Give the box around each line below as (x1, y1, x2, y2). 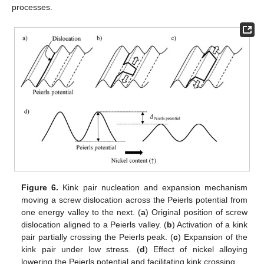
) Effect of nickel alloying (144, 244, 247, 254)
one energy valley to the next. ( (21, 207, 141, 217)
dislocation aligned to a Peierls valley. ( (21, 219, 167, 229)
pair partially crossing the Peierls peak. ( (21, 232, 174, 242)
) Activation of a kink (172, 219, 247, 229)
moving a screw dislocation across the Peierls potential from (21, 194, 247, 204)
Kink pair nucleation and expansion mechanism (58, 182, 247, 192)
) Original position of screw (146, 207, 247, 217)
